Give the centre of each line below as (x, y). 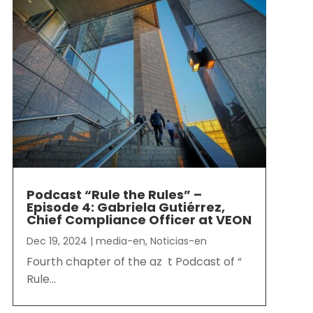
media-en (120, 241)
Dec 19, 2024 (57, 241)
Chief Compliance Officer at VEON (139, 220)
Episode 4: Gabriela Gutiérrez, (125, 208)
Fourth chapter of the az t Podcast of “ (135, 262)
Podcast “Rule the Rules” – (114, 195)
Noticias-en (178, 241)
